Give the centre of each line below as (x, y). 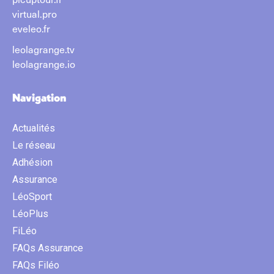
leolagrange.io (44, 64)
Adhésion (32, 162)
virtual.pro (35, 13)
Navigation (39, 97)
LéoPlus (30, 213)
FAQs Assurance (48, 248)
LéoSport (32, 196)
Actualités (34, 128)
